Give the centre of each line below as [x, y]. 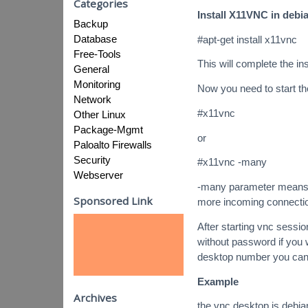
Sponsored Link [113, 201]
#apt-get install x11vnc [247, 39]
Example [218, 281]
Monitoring [97, 84]
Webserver [98, 175]
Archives [95, 298]
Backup [91, 24]
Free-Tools [97, 54]
